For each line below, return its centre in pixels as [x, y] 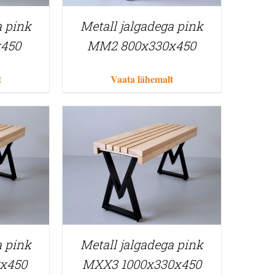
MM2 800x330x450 [142, 45]
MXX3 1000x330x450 [141, 264]
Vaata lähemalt [141, 79]
